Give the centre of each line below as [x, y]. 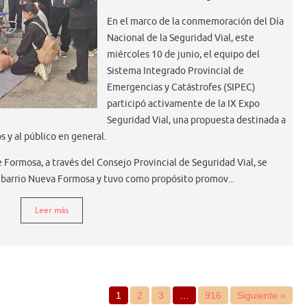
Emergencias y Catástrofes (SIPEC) [181, 87]
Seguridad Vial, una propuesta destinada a [196, 120]
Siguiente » [261, 295]
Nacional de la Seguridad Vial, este [181, 38]
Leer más [52, 210]
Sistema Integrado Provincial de [175, 71]
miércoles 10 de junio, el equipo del [183, 54]
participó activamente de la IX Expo [183, 103]
